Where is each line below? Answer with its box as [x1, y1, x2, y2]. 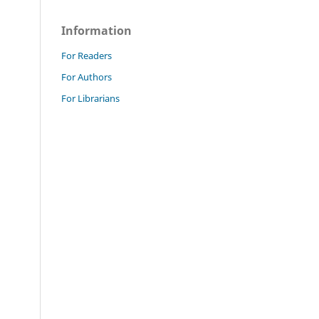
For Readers [61, 48, 112, 62]
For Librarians [61, 91, 120, 105]
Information [61, 22, 132, 38]
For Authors [61, 70, 112, 83]
